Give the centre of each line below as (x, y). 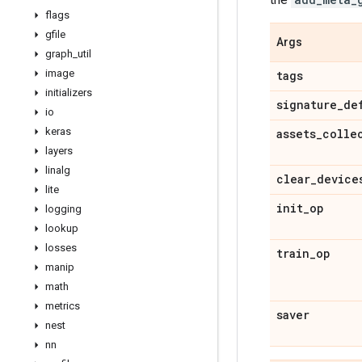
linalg (58, 170)
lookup (62, 228)
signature (307, 105)
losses (61, 248)
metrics (63, 306)
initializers (69, 93)
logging (63, 209)
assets (296, 134)
